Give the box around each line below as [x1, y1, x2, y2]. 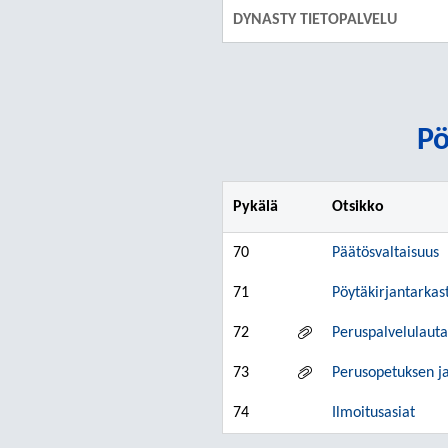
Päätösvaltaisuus [332, 245, 439, 261]
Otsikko [332, 199, 384, 215]
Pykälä [233, 199, 278, 215]
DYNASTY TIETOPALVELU [233, 12, 397, 28]
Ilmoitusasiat [332, 405, 415, 421]
